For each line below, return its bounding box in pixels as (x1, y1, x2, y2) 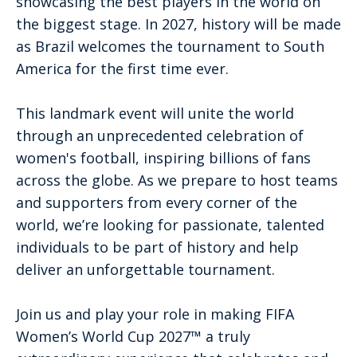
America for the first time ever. (16, 58, 229, 78)
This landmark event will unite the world (16, 103, 294, 123)
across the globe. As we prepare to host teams (16, 170, 338, 190)
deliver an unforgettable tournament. (16, 259, 275, 279)
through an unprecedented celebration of (16, 125, 304, 145)
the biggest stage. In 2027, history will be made (16, 14, 341, 33)
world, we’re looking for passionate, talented (16, 214, 324, 234)
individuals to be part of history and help (16, 237, 299, 257)
